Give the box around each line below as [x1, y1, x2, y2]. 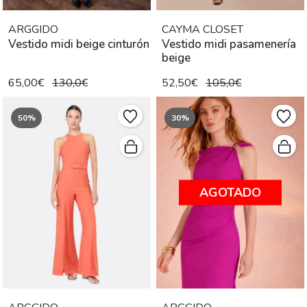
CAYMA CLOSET [162, 21, 243, 37]
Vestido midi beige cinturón [8, 36, 149, 52]
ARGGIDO [8, 21, 58, 37]
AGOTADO [199, 184, 261, 201]
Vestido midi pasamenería [162, 36, 296, 52]
